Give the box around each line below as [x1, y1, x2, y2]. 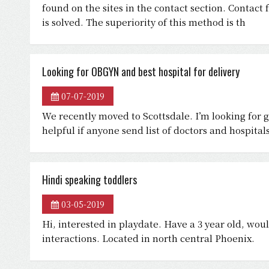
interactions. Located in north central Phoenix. [42, 232, 255, 244]
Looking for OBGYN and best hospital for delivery [42, 64, 240, 79]
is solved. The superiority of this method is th [42, 16, 246, 28]
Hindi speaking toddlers [42, 172, 137, 187]
